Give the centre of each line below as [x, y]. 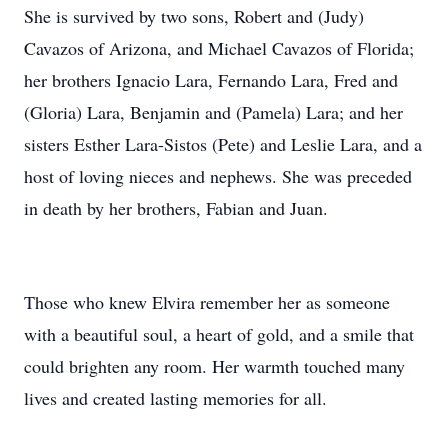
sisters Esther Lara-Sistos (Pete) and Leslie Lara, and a [223, 144]
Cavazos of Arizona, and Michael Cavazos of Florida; [219, 48]
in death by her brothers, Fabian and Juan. [176, 208]
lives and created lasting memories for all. [175, 398]
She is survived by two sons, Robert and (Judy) [194, 16]
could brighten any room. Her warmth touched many [214, 366]
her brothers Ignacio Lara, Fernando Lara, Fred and [211, 80]
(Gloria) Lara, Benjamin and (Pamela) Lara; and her [213, 112]
